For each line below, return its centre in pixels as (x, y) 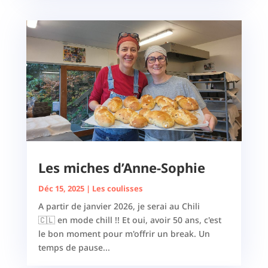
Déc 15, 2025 (61, 189)
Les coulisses (117, 189)
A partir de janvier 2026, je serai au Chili (119, 206)
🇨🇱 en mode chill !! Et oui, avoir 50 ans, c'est (130, 220)
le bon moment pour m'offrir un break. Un (124, 234)
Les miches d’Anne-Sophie (121, 168)
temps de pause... (74, 248)
